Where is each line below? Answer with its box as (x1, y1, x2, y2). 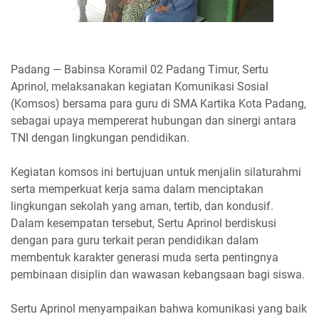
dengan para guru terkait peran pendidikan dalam (11, 234, 258, 247)
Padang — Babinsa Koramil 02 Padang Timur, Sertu (11, 63, 268, 76)
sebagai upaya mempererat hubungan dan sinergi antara (11, 114, 296, 127)
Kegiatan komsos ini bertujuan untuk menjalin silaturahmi (11, 165, 301, 179)
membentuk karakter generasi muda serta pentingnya (11, 251, 278, 264)
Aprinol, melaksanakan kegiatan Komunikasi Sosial (11, 80, 268, 93)
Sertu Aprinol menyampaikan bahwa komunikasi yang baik (11, 302, 307, 315)
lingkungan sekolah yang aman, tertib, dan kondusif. (11, 199, 273, 213)
